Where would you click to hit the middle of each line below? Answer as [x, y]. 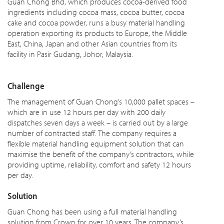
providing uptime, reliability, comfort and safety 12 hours [99, 164]
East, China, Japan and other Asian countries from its [92, 43]
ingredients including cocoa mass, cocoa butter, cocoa [96, 12]
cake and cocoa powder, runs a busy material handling [96, 22]
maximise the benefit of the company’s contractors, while [101, 154]
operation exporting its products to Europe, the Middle [97, 33]
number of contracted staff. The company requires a [92, 133]
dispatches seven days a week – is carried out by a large [98, 122]
